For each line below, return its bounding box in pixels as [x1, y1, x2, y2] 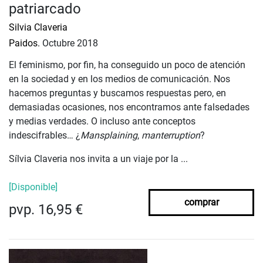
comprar [184, 197, 219, 208]
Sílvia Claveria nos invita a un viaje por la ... [9, 153, 188, 165]
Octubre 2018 [40, 38, 98, 49]
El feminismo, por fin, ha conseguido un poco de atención [9, 59, 245, 71]
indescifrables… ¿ [9, 130, 80, 141]
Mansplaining [80, 130, 137, 141]
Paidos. [9, 38, 40, 49]
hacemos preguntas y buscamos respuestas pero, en [9, 87, 226, 99]
